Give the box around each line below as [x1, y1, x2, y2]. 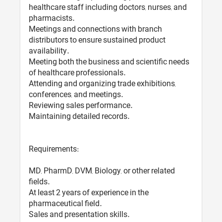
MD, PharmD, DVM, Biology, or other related [29, 163, 175, 179]
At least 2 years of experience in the [29, 185, 149, 201]
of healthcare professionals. [29, 65, 126, 81]
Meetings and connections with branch [29, 21, 163, 38]
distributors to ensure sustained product [29, 32, 166, 49]
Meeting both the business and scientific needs [29, 54, 190, 70]
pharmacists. [29, 10, 75, 27]
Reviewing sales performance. [29, 98, 133, 114]
